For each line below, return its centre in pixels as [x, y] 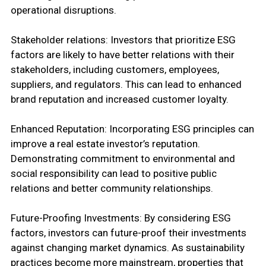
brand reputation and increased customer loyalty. [119, 99]
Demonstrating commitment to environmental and [123, 159]
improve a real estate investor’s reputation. [105, 144]
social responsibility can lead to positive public [113, 174]
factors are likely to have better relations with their [122, 55]
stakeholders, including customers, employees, [115, 70]
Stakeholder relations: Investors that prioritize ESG [123, 40]
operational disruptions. [63, 10]
